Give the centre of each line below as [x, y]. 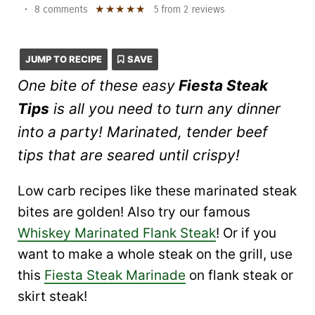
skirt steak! [52, 296]
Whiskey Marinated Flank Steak [117, 233]
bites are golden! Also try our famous [134, 212]
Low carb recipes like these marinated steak [157, 191]
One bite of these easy [96, 85]
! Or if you [246, 233]
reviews [207, 9]
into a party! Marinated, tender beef [143, 132]
